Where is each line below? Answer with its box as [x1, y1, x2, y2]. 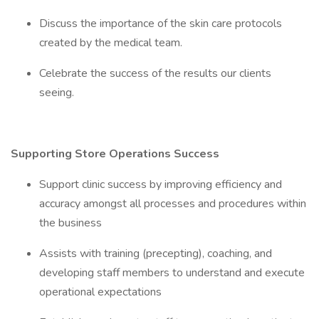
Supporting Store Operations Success [11, 146, 219, 162]
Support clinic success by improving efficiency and [39, 177, 282, 192]
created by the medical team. [39, 35, 182, 51]
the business [39, 215, 102, 231]
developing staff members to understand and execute [39, 265, 305, 281]
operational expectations [39, 284, 162, 300]
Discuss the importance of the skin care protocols [39, 16, 282, 31]
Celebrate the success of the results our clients [39, 66, 271, 81]
